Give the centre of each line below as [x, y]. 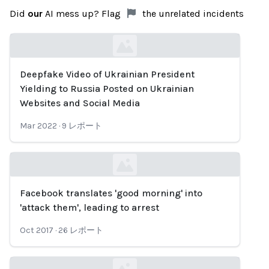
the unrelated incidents [192, 14]
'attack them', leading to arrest [89, 207]
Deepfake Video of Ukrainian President [107, 74]
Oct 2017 [37, 230]
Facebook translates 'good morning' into [111, 193]
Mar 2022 [38, 126]
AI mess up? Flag [83, 14]
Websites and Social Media [80, 103]
